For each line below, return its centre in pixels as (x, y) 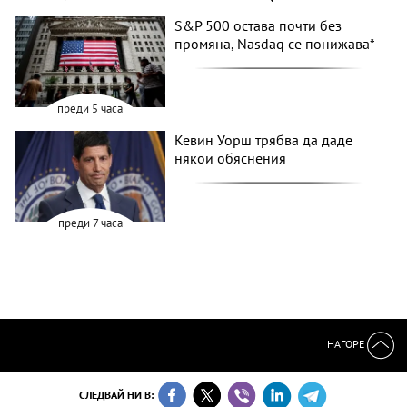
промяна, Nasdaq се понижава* (275, 44)
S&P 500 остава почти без (258, 26)
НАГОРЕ (347, 344)
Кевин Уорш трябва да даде (264, 139)
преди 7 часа (90, 223)
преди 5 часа (90, 108)
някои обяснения (231, 158)
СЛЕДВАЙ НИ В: (117, 394)
